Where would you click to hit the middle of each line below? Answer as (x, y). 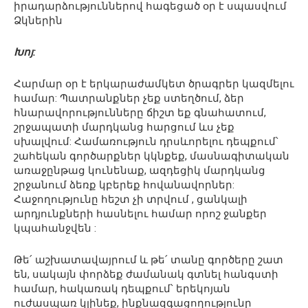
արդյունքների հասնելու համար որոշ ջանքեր (140, 214)
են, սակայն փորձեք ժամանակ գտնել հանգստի (146, 275)
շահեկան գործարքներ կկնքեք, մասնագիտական (152, 156)
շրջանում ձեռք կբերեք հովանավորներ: (124, 185)
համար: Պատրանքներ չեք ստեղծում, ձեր (129, 99)
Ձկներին (38, 21)
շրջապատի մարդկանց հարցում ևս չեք (124, 128)
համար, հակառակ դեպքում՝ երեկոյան (122, 289)
